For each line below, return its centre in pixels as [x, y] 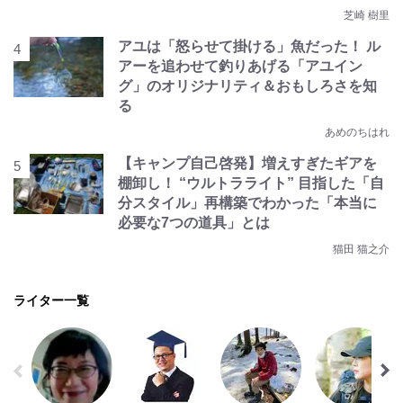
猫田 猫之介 [361, 249]
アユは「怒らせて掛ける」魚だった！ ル [249, 46]
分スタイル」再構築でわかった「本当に [247, 202]
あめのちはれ [357, 132]
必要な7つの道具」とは [194, 222]
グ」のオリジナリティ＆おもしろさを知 [247, 85]
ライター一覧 [51, 300]
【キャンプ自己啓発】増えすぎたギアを [247, 163]
